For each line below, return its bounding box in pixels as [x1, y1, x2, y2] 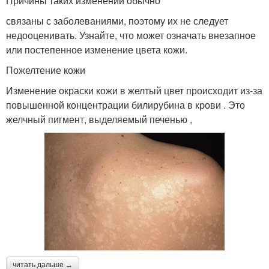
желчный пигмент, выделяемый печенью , [6, 112, 192, 126]
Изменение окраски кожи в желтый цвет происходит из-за [6, 83, 262, 97]
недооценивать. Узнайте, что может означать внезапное [6, 28, 256, 42]
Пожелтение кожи [6, 62, 85, 77]
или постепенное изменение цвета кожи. [6, 42, 187, 56]
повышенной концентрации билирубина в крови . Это [6, 97, 245, 112]
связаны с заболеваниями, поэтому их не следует [6, 13, 228, 28]
